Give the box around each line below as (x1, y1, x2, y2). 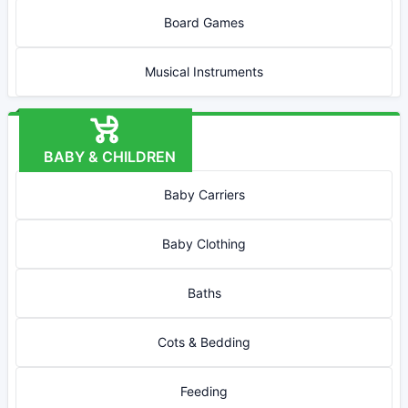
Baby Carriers (163, 187, 245, 202)
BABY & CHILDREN (36, 148, 176, 166)
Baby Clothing (162, 236, 246, 251)
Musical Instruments (145, 64, 263, 79)
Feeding (180, 383, 228, 399)
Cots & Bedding (158, 334, 250, 350)
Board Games (164, 15, 244, 30)
